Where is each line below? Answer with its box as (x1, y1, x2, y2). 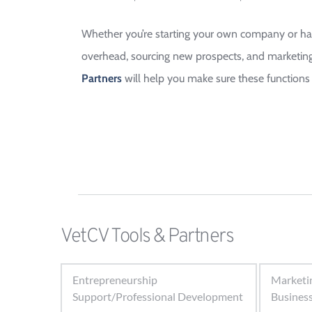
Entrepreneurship (72, 273, 157, 286)
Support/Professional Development (72, 290, 243, 303)
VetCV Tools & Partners (61, 224, 233, 249)
